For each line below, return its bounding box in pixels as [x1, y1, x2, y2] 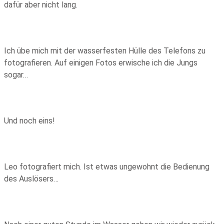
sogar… [4, 69, 28, 79]
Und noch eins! [4, 115, 55, 125]
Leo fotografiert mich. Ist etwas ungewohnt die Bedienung [4, 161, 209, 171]
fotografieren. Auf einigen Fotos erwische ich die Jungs [4, 57, 197, 67]
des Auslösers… [4, 173, 58, 183]
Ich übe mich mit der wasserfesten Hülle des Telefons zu [4, 45, 205, 55]
